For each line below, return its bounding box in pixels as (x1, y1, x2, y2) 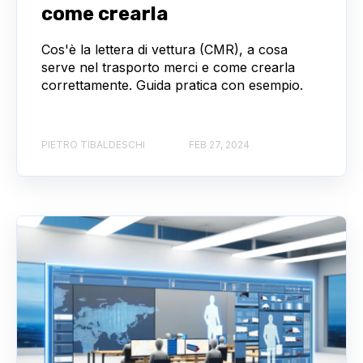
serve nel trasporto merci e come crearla (41, 59, 295, 76)
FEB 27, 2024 (189, 138, 250, 151)
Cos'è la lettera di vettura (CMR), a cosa (41, 41, 288, 58)
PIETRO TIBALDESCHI (41, 138, 145, 151)
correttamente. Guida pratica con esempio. (41, 77, 303, 94)
